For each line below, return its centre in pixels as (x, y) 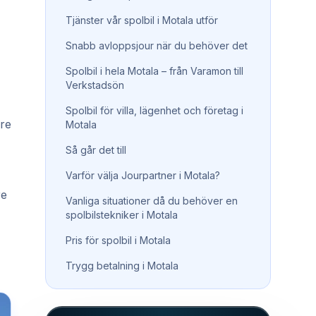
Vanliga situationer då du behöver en (152, 201)
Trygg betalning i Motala (122, 266)
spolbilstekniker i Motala (122, 215)
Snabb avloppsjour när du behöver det (157, 45)
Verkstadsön (95, 85)
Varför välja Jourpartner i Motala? (143, 175)
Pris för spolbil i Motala (118, 240)
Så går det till (96, 150)
